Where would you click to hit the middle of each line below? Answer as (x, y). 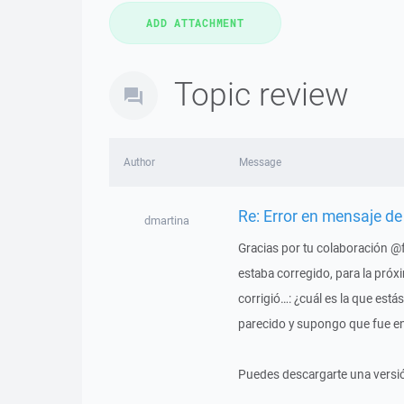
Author (139, 162)
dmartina (166, 220)
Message (260, 162)
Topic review (262, 93)
